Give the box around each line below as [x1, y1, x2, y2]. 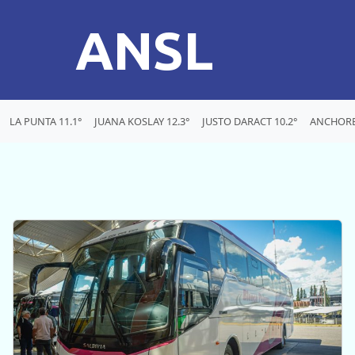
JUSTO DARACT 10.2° [202, 113, 297, 128]
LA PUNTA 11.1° [10, 113, 82, 128]
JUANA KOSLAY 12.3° [94, 113, 189, 128]
